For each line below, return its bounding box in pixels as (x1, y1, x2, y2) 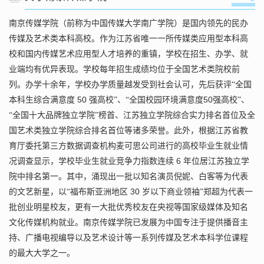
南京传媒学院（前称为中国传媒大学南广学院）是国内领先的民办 (9, 19, 248, 28)
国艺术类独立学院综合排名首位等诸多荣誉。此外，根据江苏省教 (9, 126, 248, 136)
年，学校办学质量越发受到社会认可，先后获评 (58, 80, 232, 90)
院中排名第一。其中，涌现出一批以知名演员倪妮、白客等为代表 (9, 172, 248, 181)
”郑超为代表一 (200, 187, 253, 197)
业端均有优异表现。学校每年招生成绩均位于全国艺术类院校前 (9, 65, 240, 74)
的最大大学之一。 (9, 249, 75, 258)
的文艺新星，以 (9, 187, 67, 197)
